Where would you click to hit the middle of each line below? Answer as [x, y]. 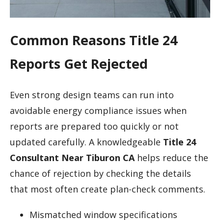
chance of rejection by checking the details [100, 173]
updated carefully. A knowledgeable [86, 142]
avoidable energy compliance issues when [98, 110]
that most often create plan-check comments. [108, 189]
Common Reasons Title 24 [94, 40]
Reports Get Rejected [79, 64]
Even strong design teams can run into [92, 95]
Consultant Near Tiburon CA [72, 157]
